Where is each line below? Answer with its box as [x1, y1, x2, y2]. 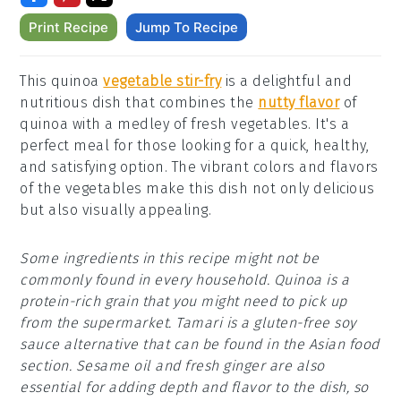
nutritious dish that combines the [20, 94, 259, 111]
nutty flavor [258, 94, 340, 111]
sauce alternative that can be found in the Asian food [20, 336, 380, 353]
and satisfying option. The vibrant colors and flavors [20, 158, 379, 175]
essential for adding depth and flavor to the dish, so [20, 379, 369, 396]
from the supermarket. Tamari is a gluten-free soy [20, 314, 356, 331]
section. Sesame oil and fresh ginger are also [20, 357, 325, 374]
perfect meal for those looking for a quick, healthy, [20, 137, 370, 154]
